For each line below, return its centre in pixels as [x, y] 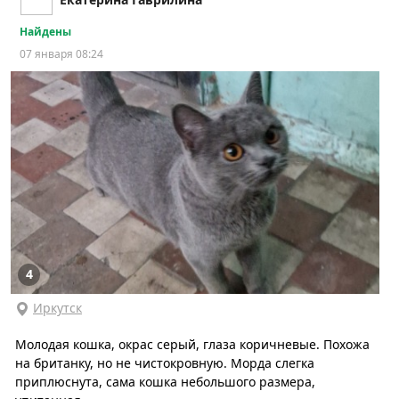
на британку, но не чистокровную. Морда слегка [165, 362]
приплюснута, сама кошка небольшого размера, [165, 381]
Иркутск [57, 307]
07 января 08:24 [61, 53]
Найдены [45, 31]
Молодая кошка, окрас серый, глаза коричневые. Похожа [192, 344]
